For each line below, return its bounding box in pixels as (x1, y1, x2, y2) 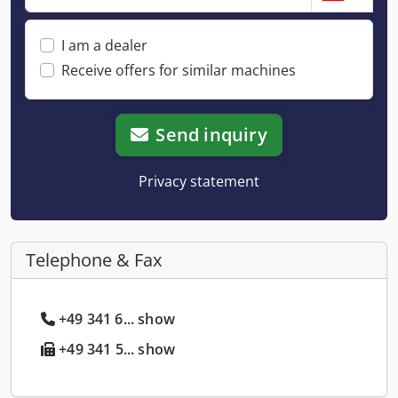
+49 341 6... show (59, 308, 175, 329)
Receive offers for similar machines (61, 60, 296, 80)
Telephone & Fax (26, 247, 162, 272)
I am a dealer (61, 35, 147, 55)
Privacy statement (139, 171, 259, 191)
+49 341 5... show (55, 338, 176, 359)
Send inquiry (155, 122, 267, 147)
